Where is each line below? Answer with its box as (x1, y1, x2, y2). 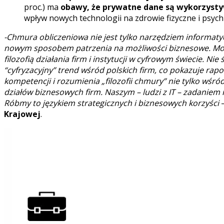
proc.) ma (24, 1, 60, 12)
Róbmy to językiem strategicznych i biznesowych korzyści (4, 97, 219, 108)
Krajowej (4, 108, 40, 119)
